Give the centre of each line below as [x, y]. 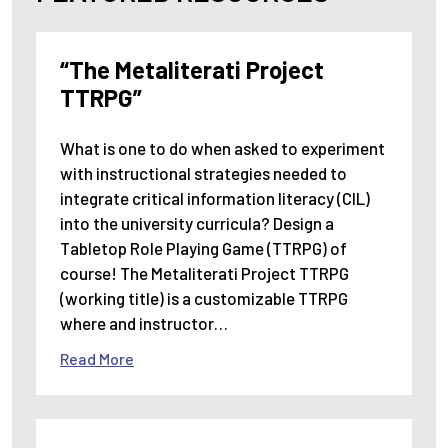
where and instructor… [144, 323]
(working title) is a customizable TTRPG [204, 298]
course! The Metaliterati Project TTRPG [204, 273]
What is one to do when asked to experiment [222, 148]
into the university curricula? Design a [197, 223]
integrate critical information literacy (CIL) [215, 198]
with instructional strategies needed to [203, 173]
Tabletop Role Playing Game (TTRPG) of [203, 248]
